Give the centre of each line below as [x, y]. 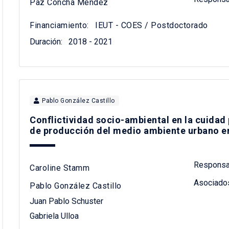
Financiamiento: [59, 26]
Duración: [46, 42]
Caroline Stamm [60, 168]
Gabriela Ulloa [54, 216]
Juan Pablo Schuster [67, 201]
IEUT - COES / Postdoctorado [150, 26]
